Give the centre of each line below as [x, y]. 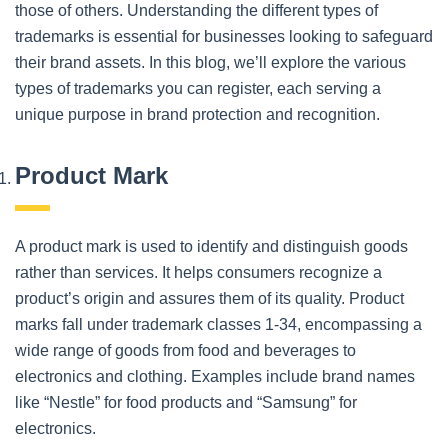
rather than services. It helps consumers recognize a [198, 272]
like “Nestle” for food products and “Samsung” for [186, 402]
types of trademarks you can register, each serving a [198, 88]
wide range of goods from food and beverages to [185, 350]
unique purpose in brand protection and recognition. [197, 114]
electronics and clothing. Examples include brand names [215, 376]
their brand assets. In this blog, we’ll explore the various [210, 62]
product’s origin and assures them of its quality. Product [209, 298]
